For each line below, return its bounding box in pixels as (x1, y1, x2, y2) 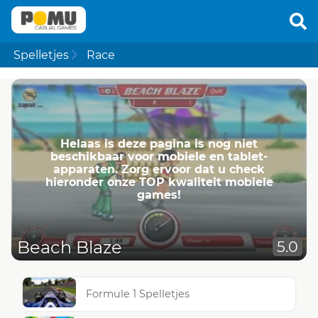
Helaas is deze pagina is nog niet (60, 136, 258, 150)
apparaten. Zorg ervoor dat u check (53, 162, 265, 176)
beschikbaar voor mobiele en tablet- (50, 149, 268, 163)
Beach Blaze (17, 237, 122, 258)
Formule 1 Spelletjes (86, 287, 190, 301)
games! (137, 187, 181, 202)
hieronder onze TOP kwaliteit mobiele (45, 175, 273, 189)
